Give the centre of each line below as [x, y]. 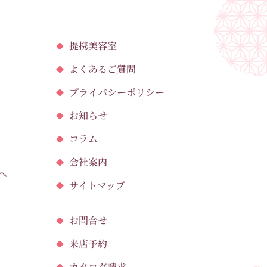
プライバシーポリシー [117, 92]
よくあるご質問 [102, 69]
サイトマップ [97, 185]
